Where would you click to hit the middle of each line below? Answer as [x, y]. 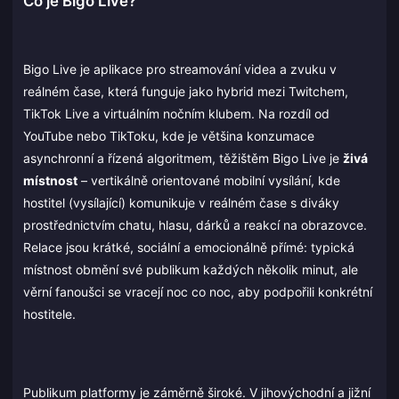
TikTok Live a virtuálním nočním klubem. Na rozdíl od [176, 114]
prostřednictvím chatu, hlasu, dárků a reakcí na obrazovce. [195, 225]
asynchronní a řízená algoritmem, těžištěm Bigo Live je [183, 159]
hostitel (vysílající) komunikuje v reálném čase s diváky [181, 203]
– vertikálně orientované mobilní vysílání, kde [209, 181]
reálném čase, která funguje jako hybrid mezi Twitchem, [186, 92]
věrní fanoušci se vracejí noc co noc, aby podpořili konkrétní [198, 292]
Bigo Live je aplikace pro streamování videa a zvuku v [180, 69]
